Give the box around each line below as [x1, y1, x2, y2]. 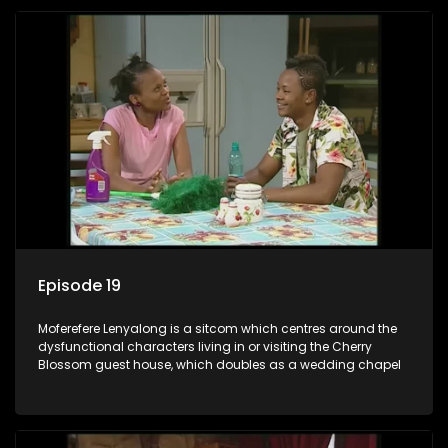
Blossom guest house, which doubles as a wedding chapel [38, 355, 401, 373]
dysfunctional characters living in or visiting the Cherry [38, 337, 372, 355]
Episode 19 [38, 273, 121, 297]
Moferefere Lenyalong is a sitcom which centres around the [38, 319, 397, 337]
